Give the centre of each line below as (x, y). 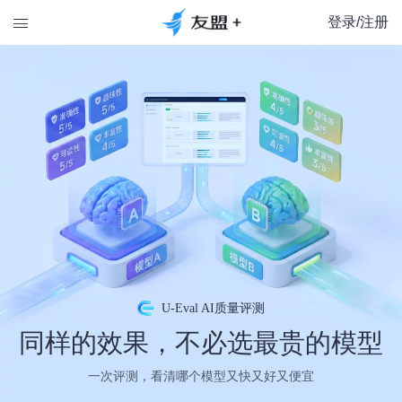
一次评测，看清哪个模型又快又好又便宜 (201, 376)
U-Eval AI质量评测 (213, 307)
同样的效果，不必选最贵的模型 (201, 342)
